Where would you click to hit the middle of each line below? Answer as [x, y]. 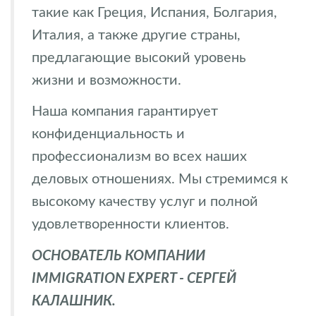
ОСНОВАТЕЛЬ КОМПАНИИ [119, 256]
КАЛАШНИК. [74, 301]
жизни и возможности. [107, 80]
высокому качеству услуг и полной [145, 202]
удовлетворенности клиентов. [130, 224]
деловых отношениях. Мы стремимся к [160, 179]
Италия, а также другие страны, [136, 35]
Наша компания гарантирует [125, 111]
